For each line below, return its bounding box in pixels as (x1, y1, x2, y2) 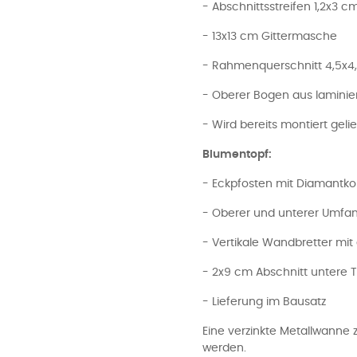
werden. (202, 343, 246, 354)
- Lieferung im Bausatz (202, 296, 326, 308)
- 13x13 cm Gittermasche (202, 31, 337, 42)
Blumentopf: (202, 149, 272, 160)
